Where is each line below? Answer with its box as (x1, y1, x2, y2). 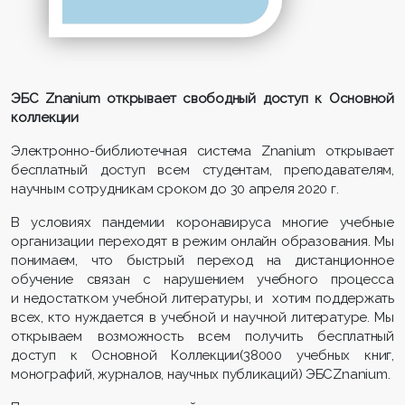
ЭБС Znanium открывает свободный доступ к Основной (11, 89, 394, 107)
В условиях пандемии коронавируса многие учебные (11, 213, 394, 231)
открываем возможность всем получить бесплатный (11, 327, 394, 344)
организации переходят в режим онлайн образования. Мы (11, 232, 394, 250)
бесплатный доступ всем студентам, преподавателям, (11, 161, 394, 178)
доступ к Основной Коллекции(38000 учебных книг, (11, 346, 394, 363)
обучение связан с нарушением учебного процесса (11, 270, 394, 287)
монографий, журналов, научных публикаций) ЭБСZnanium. (11, 365, 391, 382)
